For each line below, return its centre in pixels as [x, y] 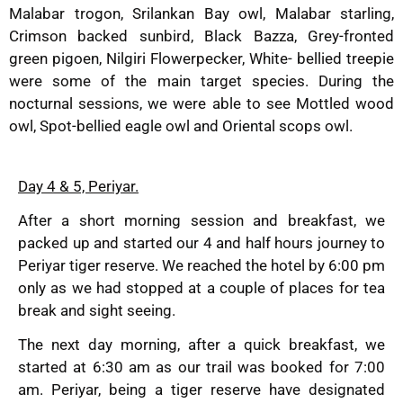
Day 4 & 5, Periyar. [78, 187]
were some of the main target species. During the [201, 81]
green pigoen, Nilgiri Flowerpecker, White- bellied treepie [201, 58]
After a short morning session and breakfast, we [201, 221]
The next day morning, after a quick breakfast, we [201, 345]
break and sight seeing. [97, 311]
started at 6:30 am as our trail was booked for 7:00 [201, 367]
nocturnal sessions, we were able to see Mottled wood [201, 103]
